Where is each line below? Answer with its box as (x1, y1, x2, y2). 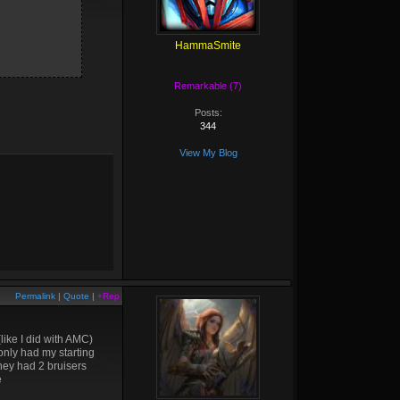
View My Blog (179, 147, 237, 158)
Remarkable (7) (174, 80, 242, 91)
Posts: (194, 107, 222, 118)
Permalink (15, 291, 55, 301)
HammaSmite (175, 39, 241, 52)
